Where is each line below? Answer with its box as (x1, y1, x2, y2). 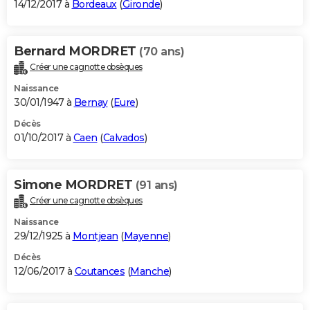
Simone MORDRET (14, 177, 136, 193)
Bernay (73, 96, 108, 109)
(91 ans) (135, 179, 178, 192)
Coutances (74, 265, 125, 278)
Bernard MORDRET (14, 44, 139, 60)
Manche (130, 265, 169, 278)
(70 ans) (139, 45, 184, 59)
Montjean (72, 230, 118, 243)
